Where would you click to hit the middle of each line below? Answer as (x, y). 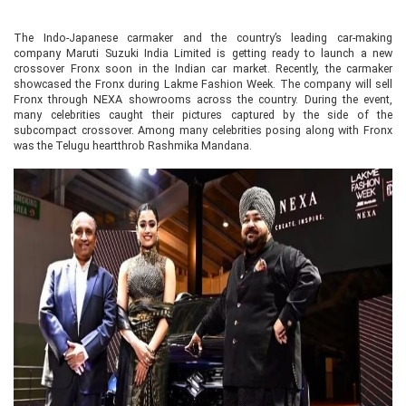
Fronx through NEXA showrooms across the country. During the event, (203, 99)
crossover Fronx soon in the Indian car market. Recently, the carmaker (203, 68)
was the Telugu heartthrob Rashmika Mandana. (133, 145)
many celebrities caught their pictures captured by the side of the (203, 114)
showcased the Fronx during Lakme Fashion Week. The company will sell (203, 83)
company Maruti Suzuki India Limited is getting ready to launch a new (203, 53)
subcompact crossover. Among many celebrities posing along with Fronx (203, 130)
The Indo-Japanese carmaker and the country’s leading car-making (203, 37)
